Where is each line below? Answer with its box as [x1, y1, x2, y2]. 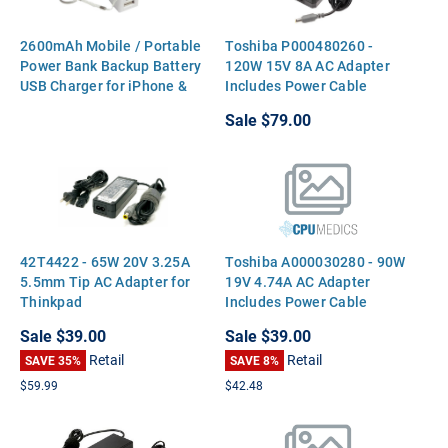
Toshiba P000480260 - [225, 35, 374, 55]
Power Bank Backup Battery [20, 55, 202, 75]
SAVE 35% [25, 351, 81, 368]
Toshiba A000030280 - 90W [225, 251, 406, 271]
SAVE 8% [230, 351, 280, 368]
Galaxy [20, 95, 66, 115]
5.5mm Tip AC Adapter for [20, 271, 190, 291]
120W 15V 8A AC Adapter [225, 55, 390, 75]
